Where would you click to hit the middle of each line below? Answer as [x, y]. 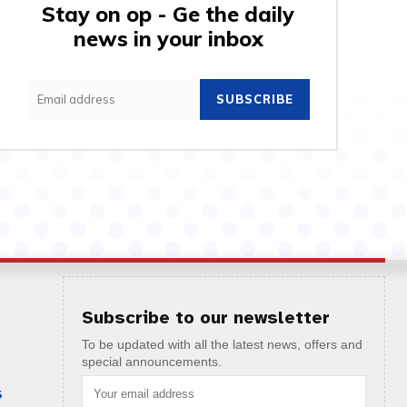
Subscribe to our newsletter [205, 317]
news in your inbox [168, 38]
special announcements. [151, 361]
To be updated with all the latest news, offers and [222, 344]
